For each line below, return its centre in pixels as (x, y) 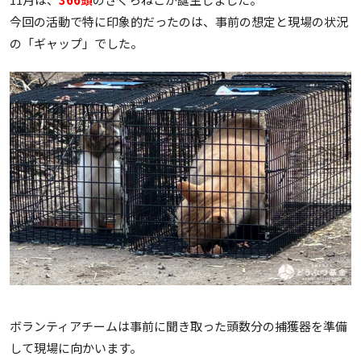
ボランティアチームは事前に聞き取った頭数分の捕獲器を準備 (178, 326)
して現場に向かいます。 (76, 348)
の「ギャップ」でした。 (76, 43)
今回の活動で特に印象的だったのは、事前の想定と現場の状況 (179, 21)
